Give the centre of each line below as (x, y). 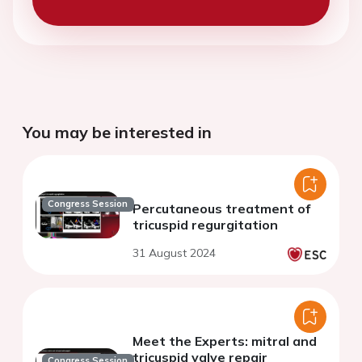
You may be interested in (117, 133)
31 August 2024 (174, 253)
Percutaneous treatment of (221, 209)
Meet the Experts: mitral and (225, 341)
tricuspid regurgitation (205, 225)
